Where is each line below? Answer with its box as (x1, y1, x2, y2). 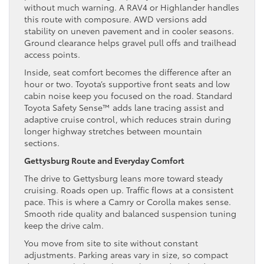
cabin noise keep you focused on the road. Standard (24, 89, 232, 101)
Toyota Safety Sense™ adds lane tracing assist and (24, 101, 224, 113)
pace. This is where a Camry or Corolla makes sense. (24, 195, 231, 207)
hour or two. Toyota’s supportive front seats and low (24, 77, 230, 90)
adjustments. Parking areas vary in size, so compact (24, 248, 228, 260)
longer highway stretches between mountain (24, 124, 202, 137)
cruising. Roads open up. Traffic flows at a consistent (24, 183, 233, 196)
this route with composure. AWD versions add (24, 12, 207, 25)
